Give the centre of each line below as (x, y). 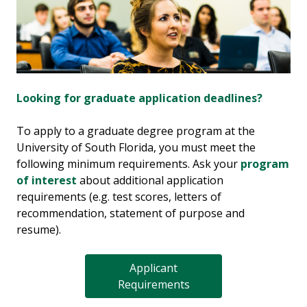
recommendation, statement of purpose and (131, 213)
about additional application (150, 180)
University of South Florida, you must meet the (136, 147)
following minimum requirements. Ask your (128, 163)
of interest (47, 180)
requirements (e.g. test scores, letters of (119, 196)
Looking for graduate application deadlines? (139, 98)
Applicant (153, 268)
